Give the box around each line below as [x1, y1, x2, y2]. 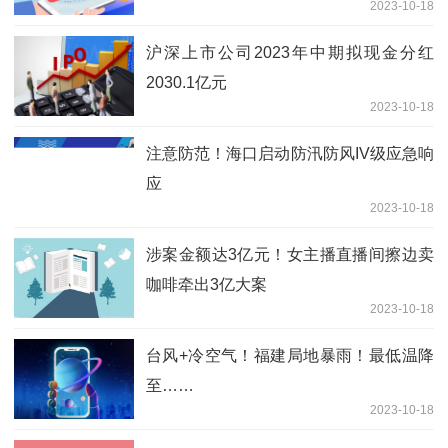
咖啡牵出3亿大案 [146, 276, 267, 294]
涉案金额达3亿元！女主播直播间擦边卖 [146, 246, 434, 264]
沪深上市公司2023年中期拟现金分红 [146, 44, 434, 62]
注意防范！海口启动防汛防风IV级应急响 [146, 145, 434, 163]
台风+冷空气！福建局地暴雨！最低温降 [146, 347, 434, 365]
